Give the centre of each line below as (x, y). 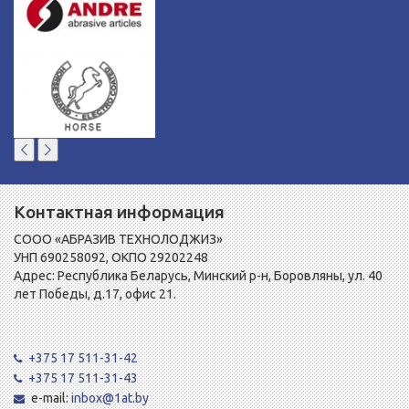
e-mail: (51, 399)
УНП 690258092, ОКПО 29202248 (111, 258)
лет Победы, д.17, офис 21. (95, 294)
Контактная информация (119, 212)
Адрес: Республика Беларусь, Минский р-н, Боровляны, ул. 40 (198, 276)
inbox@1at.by (110, 399)
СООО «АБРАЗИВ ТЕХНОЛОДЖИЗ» (118, 240)
